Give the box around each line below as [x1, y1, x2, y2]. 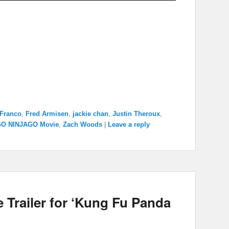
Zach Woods [63, 121, 102, 129]
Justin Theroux [112, 110, 160, 118]
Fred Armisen [26, 110, 68, 118]
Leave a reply [108, 121, 150, 129]
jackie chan [73, 110, 108, 118]
